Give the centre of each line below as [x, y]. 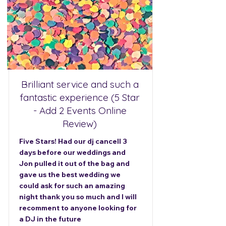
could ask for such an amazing [72, 186]
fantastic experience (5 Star [80, 97]
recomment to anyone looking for [78, 208]
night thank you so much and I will [78, 197]
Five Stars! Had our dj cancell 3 [73, 141]
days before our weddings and [72, 152]
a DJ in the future [50, 219]
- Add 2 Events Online [80, 110]
